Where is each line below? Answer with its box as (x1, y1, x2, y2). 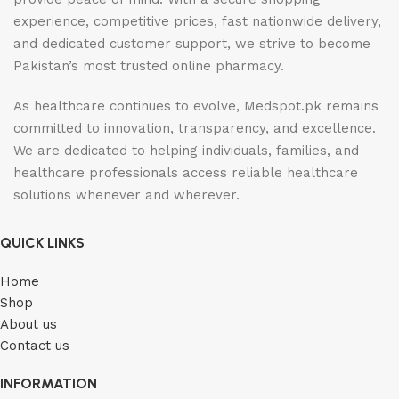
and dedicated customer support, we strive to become (13, 36, 370, 53)
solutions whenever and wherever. (13, 187, 240, 204)
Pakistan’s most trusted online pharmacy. (13, 58, 284, 75)
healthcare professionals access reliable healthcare (13, 165, 358, 182)
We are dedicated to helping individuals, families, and (13, 142, 359, 159)
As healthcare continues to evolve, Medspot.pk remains (13, 98, 379, 115)
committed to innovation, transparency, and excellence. (13, 120, 376, 137)
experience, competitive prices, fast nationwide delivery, (13, 13, 381, 30)
